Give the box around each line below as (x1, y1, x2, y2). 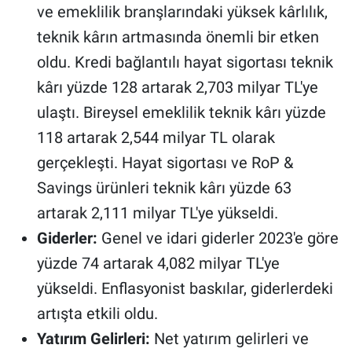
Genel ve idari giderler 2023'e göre (97, 228, 339, 247)
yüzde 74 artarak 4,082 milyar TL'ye (36, 253, 280, 273)
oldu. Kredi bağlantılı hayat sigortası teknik (36, 52, 333, 71)
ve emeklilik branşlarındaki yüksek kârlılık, (36, 2, 328, 21)
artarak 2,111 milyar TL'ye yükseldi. (36, 203, 278, 222)
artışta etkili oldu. (36, 303, 158, 323)
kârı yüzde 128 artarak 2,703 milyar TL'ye (36, 77, 318, 97)
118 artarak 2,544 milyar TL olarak (36, 127, 275, 147)
